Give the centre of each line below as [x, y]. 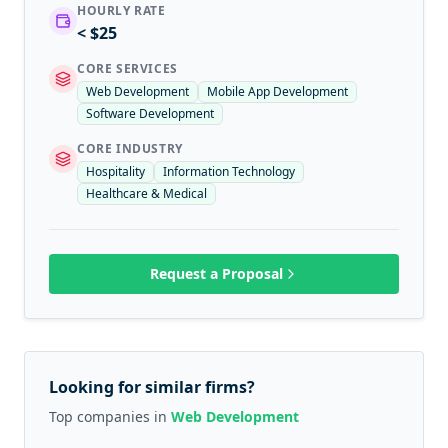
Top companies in [110, 416]
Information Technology [229, 171]
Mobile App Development [277, 91]
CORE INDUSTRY [130, 148]
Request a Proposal [216, 273]
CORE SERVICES [127, 68]
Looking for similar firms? [152, 386]
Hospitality [115, 171]
